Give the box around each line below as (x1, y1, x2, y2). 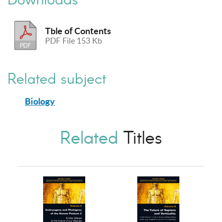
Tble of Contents (45, 24, 111, 37)
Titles (118, 126, 162, 148)
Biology (25, 94, 55, 108)
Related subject (7, 69, 106, 87)
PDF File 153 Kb (45, 35, 103, 46)
